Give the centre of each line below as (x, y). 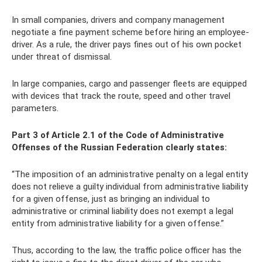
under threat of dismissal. (62, 57)
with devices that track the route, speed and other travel (121, 96)
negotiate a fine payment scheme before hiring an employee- (130, 32)
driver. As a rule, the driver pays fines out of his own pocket (127, 45)
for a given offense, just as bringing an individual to (111, 199)
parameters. (35, 108)
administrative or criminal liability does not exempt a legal (123, 211)
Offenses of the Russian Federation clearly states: (119, 148)
